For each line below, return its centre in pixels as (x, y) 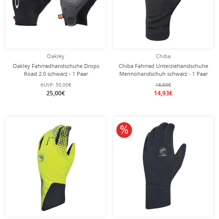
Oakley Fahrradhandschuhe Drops (56, 66)
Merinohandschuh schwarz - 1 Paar (163, 74)
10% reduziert (147, 129)
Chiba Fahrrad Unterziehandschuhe (163, 66)
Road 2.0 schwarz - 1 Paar (56, 74)
